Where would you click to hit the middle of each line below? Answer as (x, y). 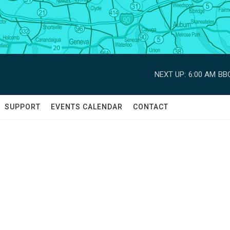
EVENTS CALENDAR (87, 107)
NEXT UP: (170, 74)
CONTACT (151, 107)
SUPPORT (23, 107)
